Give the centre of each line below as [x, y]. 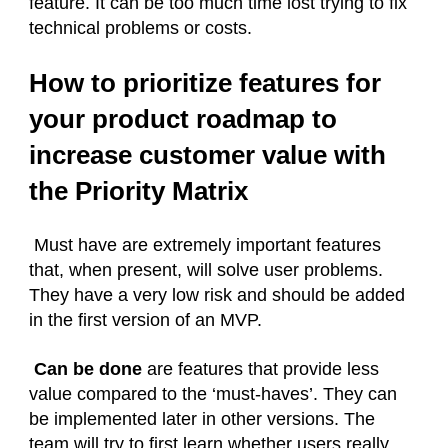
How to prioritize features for [205, 83]
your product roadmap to [183, 119]
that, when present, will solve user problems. [206, 270]
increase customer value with [207, 155]
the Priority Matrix [138, 191]
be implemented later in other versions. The [202, 419]
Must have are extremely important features [205, 245]
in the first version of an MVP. [145, 320]
